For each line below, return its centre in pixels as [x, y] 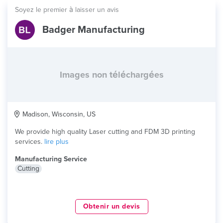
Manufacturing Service [51, 159]
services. [30, 142]
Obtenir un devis [111, 206]
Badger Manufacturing [94, 30]
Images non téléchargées [111, 75]
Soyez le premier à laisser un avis [67, 10]
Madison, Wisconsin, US [58, 114]
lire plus [56, 142]
